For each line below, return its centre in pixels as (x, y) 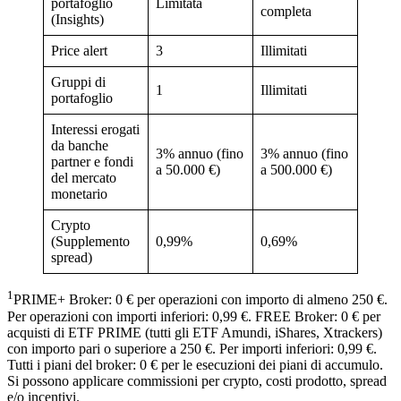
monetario (79, 194)
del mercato (84, 178)
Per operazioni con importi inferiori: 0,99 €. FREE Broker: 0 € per (194, 316)
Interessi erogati (95, 130)
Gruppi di (78, 82)
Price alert (79, 51)
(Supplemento (90, 242)
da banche (80, 146)
